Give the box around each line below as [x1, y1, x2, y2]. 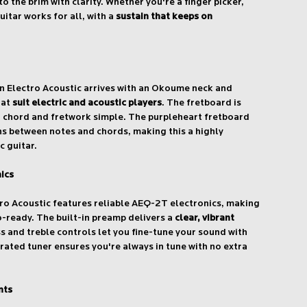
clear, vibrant [175, 213, 235, 224]
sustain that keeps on [116, 12, 213, 23]
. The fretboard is [162, 98, 242, 109]
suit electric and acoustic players [12, 98, 162, 109]
